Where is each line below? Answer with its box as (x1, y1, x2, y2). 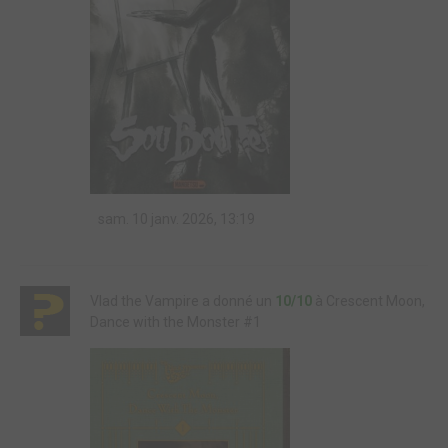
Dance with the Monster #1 (90, 314, 261, 330)
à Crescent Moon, (312, 293, 425, 309)
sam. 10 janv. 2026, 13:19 (95, 211, 255, 228)
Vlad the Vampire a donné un (90, 293, 275, 309)
